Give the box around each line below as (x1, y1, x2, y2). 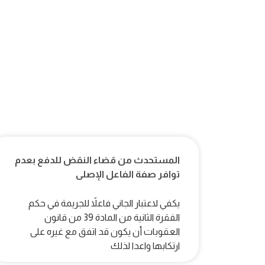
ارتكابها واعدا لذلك (111, 241, 180, 251)
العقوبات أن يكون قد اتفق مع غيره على (30, 227, 180, 237)
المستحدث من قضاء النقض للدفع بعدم (15, 155, 180, 166)
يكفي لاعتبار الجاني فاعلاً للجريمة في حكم (28, 198, 180, 209)
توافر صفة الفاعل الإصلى (76, 169, 180, 180)
